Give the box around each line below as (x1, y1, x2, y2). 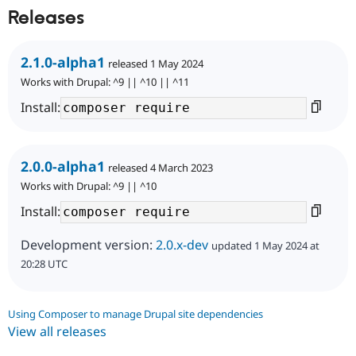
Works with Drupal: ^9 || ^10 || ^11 (21, 74, 189, 89)
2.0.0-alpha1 (21, 156, 105, 176)
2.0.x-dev (156, 235, 208, 253)
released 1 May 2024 (108, 56, 203, 71)
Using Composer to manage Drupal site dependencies (8, 306, 263, 321)
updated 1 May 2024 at (211, 238, 319, 253)
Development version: (21, 235, 156, 253)
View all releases (8, 322, 106, 340)
